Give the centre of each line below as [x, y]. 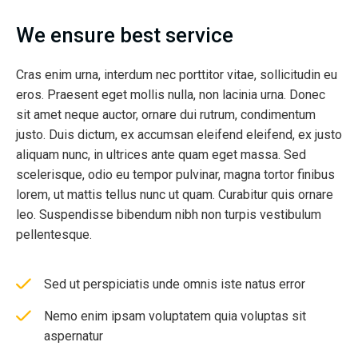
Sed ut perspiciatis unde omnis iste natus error [175, 284]
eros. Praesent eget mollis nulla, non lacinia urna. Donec [171, 94]
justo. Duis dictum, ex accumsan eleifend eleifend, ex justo [179, 134]
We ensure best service [125, 35]
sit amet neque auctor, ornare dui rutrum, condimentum [166, 114]
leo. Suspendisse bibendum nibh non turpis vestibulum [169, 214]
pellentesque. [54, 234]
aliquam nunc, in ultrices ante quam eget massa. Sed [161, 154]
